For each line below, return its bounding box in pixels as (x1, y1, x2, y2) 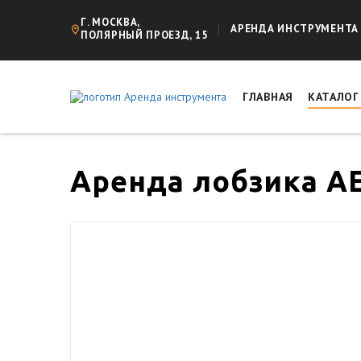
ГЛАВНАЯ (243, 89, 293, 104)
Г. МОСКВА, (81, 15, 140, 29)
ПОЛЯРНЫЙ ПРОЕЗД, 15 (81, 28, 208, 42)
